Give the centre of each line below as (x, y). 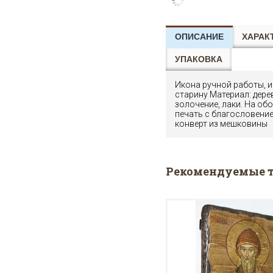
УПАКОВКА (199, 59)
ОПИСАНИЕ (199, 37)
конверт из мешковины (221, 124)
